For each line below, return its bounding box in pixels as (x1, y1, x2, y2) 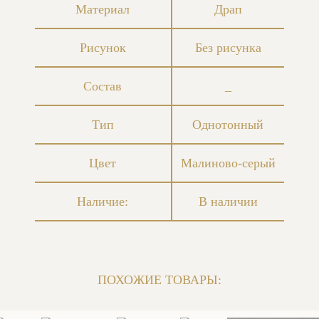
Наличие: (77, 194, 129, 209)
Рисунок (80, 41, 126, 56)
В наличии (199, 194, 258, 209)
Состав (83, 79, 122, 94)
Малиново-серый (181, 156, 276, 171)
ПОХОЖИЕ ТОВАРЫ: (98, 273, 221, 288)
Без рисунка (195, 41, 261, 56)
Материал (75, 2, 130, 17)
